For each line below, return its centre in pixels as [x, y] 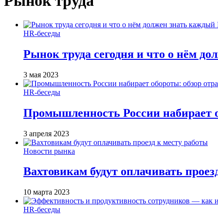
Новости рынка [49, 151]
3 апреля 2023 [46, 133]
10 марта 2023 [46, 192]
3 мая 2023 [41, 74]
